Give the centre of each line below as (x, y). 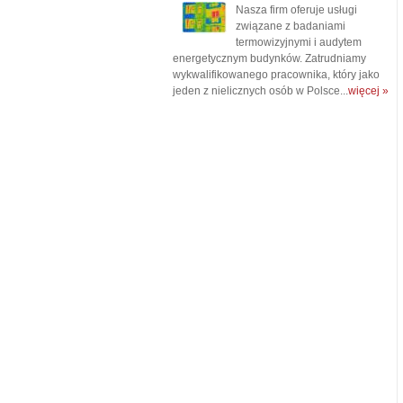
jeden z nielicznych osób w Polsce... (260, 91)
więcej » (368, 91)
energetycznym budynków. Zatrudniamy (269, 59)
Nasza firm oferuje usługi (296, 10)
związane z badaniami (291, 27)
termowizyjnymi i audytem (299, 43)
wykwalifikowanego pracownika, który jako (276, 75)
